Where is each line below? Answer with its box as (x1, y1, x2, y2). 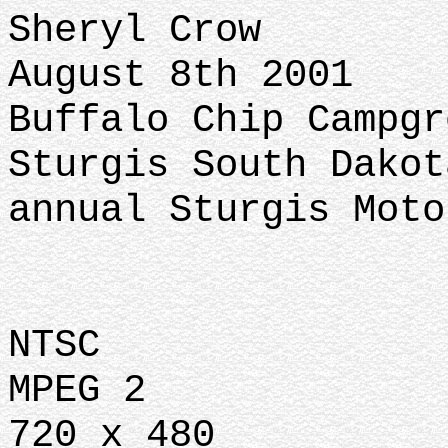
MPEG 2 (8, 368, 169, 413)
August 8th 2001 (8, 53, 353, 98)
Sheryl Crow (8, 8, 261, 53)
